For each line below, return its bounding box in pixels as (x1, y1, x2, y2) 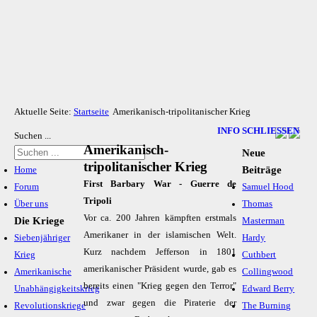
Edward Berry (242, 284, 295, 294)
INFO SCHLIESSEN (217, 126, 299, 136)
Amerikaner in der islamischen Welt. (83, 230, 237, 240)
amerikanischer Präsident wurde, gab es (83, 264, 237, 274)
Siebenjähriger (14, 233, 70, 243)
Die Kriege (14, 215, 64, 226)
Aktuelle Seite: (14, 107, 74, 117)
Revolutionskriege (14, 301, 86, 311)
